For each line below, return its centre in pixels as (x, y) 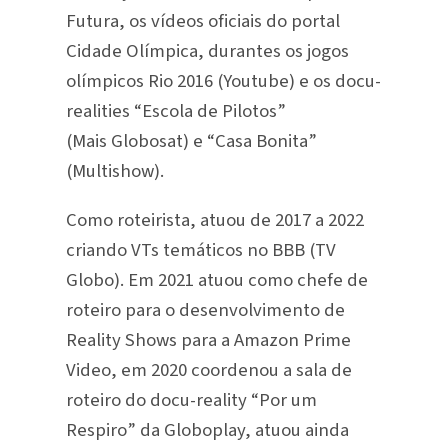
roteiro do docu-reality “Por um (191, 400)
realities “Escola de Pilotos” (175, 111)
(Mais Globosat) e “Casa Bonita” (191, 141)
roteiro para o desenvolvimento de (205, 310)
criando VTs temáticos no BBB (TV (200, 250)
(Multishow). (114, 171)
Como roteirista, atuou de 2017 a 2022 (214, 220)
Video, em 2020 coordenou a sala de (208, 370)
